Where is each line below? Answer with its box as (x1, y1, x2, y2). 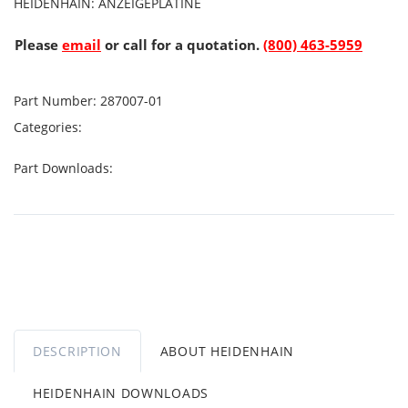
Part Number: (14, 92, 97, 109)
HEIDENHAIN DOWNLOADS (33, 384, 209, 402)
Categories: (14, 118, 86, 136)
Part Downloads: (14, 159, 117, 177)
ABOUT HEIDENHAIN (159, 342, 294, 360)
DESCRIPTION (33, 342, 122, 360)
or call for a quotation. (101, 36, 263, 54)
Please (15, 36, 62, 54)
